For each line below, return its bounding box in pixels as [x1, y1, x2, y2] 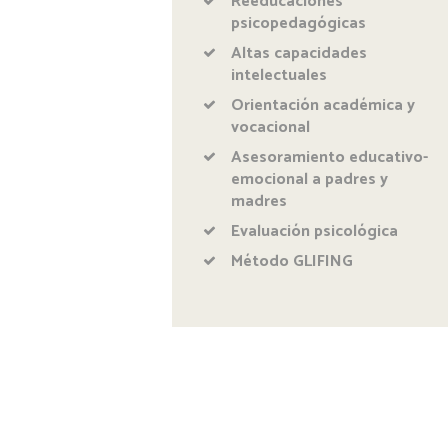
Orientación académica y [231, 92, 416, 120]
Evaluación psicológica [231, 218, 399, 246]
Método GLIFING [231, 248, 354, 276]
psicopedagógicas [231, 10, 367, 38]
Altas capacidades [231, 40, 368, 68]
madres [231, 188, 288, 216]
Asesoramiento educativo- [231, 144, 429, 172]
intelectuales [231, 62, 328, 90]
